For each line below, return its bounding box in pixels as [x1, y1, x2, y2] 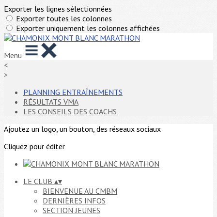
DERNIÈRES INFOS [43, 196, 106, 205]
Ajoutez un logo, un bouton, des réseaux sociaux [4, 124, 161, 134]
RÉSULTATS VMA [23, 97, 78, 107]
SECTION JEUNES [43, 205, 100, 215]
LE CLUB [23, 176, 54, 186]
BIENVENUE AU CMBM [43, 186, 117, 196]
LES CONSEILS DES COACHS [23, 107, 117, 116]
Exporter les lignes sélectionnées [4, 4, 112, 14]
